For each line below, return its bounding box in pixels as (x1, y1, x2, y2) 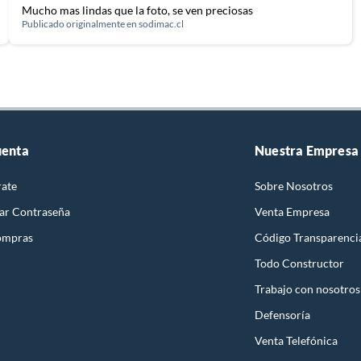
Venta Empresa (255, 204, 330, 218)
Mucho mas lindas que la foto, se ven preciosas (21, 2, 253, 17)
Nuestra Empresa (255, 142, 359, 158)
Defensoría (255, 307, 310, 322)
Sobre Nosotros (255, 178, 333, 193)
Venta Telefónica (255, 333, 338, 347)
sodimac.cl (138, 17, 184, 30)
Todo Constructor (255, 255, 344, 270)
